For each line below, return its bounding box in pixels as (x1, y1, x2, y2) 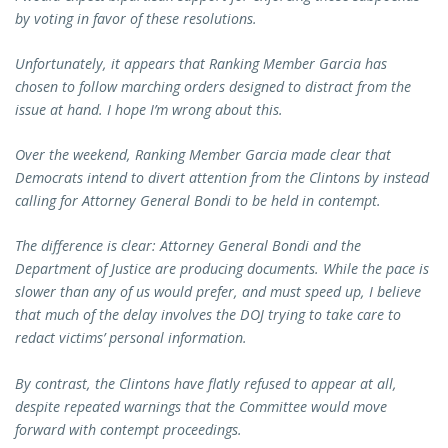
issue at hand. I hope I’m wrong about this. (15, 99, 283, 119)
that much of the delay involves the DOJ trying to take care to (15, 305, 401, 325)
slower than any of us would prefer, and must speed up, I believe (15, 282, 421, 302)
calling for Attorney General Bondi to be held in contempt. (15, 191, 381, 211)
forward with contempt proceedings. (15, 419, 242, 439)
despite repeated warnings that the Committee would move (15, 396, 387, 416)
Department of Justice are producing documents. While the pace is (15, 259, 429, 279)
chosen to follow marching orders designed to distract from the (15, 76, 411, 96)
